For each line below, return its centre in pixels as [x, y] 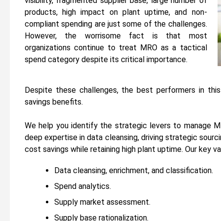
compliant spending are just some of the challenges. [116, 24]
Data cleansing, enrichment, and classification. [134, 170]
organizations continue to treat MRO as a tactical [116, 48]
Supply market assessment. [102, 202]
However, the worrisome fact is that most [116, 36]
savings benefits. [54, 102]
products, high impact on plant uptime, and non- [116, 12]
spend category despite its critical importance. [106, 59]
